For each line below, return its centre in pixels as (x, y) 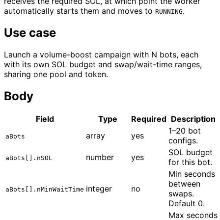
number (100, 157)
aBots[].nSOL (29, 158)
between (184, 184)
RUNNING (169, 11)
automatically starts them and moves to (80, 11)
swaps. (181, 194)
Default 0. (187, 204)
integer (99, 189)
